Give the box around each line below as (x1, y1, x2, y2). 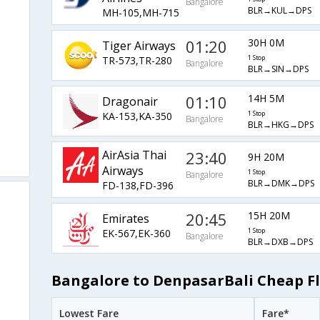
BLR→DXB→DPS (247, 236, 313, 249)
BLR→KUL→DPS (247, 4, 311, 17)
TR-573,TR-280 (101, 53, 172, 67)
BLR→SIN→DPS (247, 63, 309, 76)
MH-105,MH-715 (101, 6, 179, 20)
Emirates (101, 210, 149, 226)
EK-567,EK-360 (101, 226, 171, 240)
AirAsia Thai (101, 147, 166, 164)
